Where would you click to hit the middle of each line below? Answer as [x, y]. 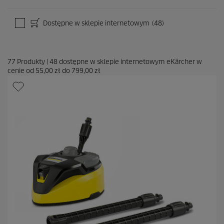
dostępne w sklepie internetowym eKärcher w [130, 62]
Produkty [31, 62]
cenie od [21, 71]
